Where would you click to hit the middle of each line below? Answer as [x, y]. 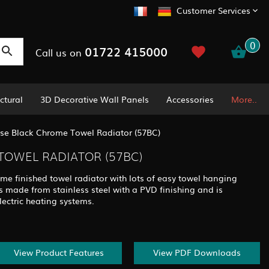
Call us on [60, 52]
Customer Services [213, 11]
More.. [244, 99]
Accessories [190, 99]
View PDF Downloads [197, 252]
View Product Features [59, 252]
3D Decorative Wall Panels [95, 99]
